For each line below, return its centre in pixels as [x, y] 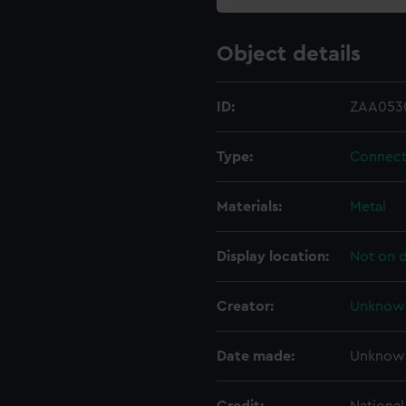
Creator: [245, 306]
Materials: [249, 207]
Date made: [256, 356]
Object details [289, 54]
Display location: [273, 256]
